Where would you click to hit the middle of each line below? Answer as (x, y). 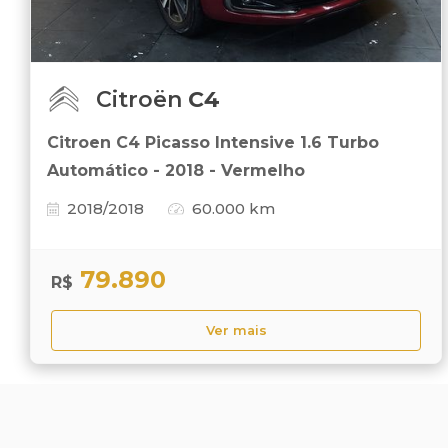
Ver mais (236, 331)
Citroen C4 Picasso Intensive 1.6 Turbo (213, 143)
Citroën (142, 100)
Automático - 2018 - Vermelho (176, 171)
